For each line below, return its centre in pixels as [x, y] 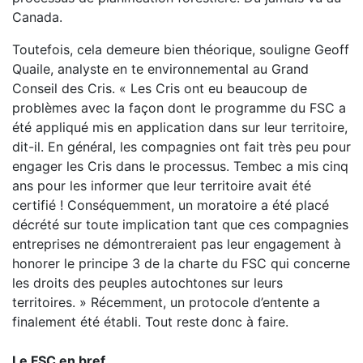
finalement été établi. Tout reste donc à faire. [150, 322]
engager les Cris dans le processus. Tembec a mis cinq [180, 166]
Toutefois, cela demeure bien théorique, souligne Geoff [181, 49]
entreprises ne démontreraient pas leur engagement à [177, 244]
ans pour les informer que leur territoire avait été [162, 186]
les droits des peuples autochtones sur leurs [147, 283]
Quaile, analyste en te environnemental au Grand [160, 69]
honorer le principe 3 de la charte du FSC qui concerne [181, 263]
